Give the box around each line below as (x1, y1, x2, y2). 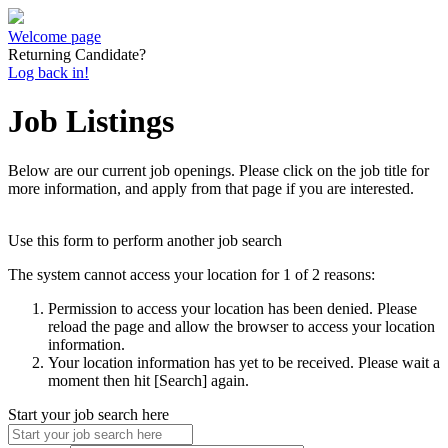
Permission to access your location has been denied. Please (48, 299, 417, 317)
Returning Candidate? (8, 46, 146, 63)
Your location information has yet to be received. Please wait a (48, 353, 440, 371)
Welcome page (8, 28, 101, 45)
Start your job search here (8, 405, 169, 423)
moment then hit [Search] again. (48, 371, 249, 389)
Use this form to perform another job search (8, 231, 282, 249)
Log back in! (8, 64, 89, 81)
